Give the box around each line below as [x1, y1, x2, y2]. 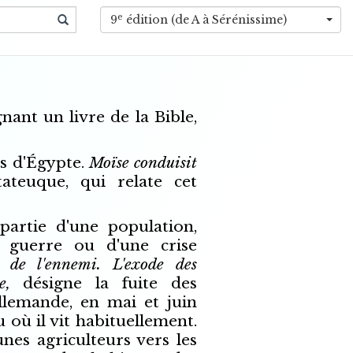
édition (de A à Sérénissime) [123, 13, 287, 27]
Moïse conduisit [88, 153, 197, 172]
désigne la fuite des [23, 274, 197, 293]
